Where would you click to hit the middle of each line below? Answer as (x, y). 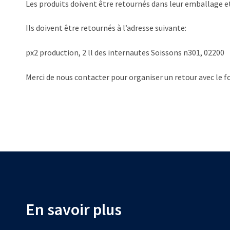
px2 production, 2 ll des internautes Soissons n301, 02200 (125, 52)
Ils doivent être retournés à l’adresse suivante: (106, 28)
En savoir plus (74, 209)
